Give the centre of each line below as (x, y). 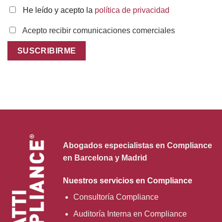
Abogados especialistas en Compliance (138, 146)
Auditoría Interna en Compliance (130, 214)
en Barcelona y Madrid (105, 158)
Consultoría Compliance (116, 197)
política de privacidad (132, 10)
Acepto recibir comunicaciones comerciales (99, 30)
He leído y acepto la (59, 10)
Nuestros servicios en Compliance (128, 180)
